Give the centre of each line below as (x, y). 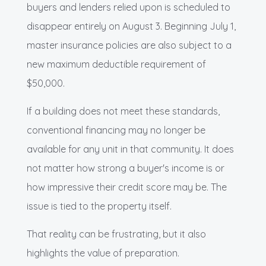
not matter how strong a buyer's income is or (126, 168)
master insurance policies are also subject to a (129, 45)
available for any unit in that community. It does (130, 149)
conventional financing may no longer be (116, 130)
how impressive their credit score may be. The (127, 187)
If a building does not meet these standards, (123, 111)
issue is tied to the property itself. (99, 206)
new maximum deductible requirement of (116, 64)
